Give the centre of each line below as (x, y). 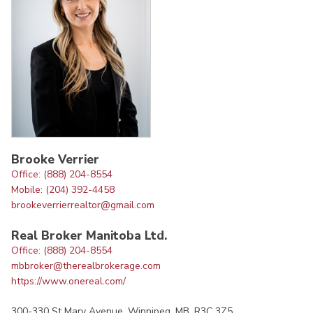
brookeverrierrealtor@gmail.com (83, 205)
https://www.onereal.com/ (68, 281)
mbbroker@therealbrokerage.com (86, 265)
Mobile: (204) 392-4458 (63, 190)
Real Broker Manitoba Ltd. (89, 235)
